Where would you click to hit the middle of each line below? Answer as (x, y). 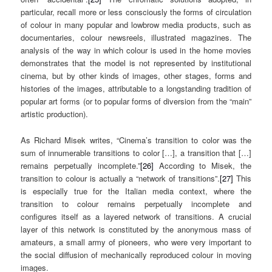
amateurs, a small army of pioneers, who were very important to (136, 242)
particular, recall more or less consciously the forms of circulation (136, 12)
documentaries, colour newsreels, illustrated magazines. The (136, 38)
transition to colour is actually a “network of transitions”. (121, 178)
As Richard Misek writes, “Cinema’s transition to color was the (136, 140)
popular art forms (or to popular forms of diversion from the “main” (136, 101)
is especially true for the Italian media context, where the (136, 191)
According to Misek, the (202, 165)
